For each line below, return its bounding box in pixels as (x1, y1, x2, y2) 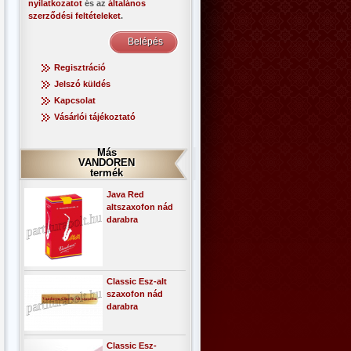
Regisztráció (54, 63, 106, 72)
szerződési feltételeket (28, 11, 121, 20)
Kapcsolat (54, 96, 96, 105)
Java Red (107, 190, 144, 199)
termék (90, 167, 123, 179)
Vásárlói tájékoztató (54, 112, 136, 121)
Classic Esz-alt (107, 277, 167, 286)
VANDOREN (78, 157, 135, 168)
